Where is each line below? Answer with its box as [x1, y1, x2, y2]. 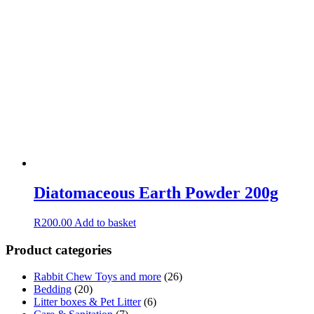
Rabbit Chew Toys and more [34, 271, 161, 283]
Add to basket [74, 216, 136, 228]
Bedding [34, 283, 71, 296]
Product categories [6, 242, 111, 257]
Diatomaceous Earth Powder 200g [34, 184, 278, 203]
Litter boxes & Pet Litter [34, 296, 141, 308]
